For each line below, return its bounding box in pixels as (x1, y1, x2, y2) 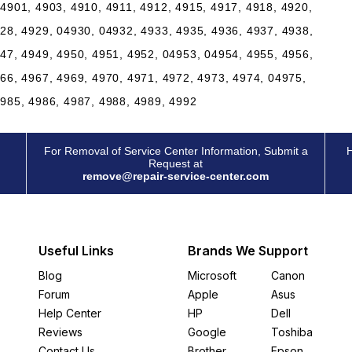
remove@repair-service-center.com (82, 170, 269, 182)
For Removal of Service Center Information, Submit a (43, 145, 308, 157)
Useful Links (38, 243, 114, 258)
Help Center (38, 306, 101, 320)
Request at (148, 157, 203, 170)
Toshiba (270, 325, 313, 339)
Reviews (38, 325, 82, 339)
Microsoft (188, 269, 236, 282)
